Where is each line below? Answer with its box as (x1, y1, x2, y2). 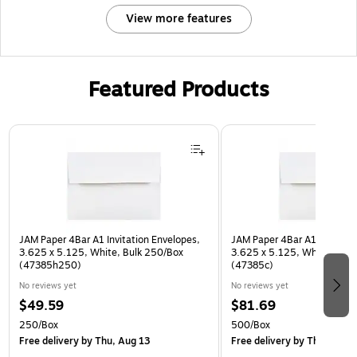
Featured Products (88, 74, 269, 106)
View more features (125, 10, 232, 28)
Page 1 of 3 (7, 123, 68, 140)
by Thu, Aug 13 (79, 334, 150, 349)
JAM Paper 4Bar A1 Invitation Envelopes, (19, 233, 200, 248)
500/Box (231, 318, 270, 333)
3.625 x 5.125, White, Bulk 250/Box (19, 245, 183, 261)
